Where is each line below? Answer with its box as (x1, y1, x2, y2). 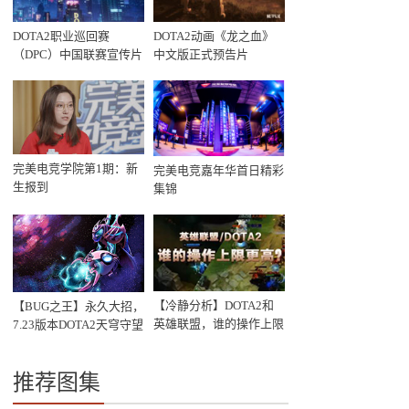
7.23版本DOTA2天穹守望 (13, 317, 144, 331)
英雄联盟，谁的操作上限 (153, 317, 285, 331)
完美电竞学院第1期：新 (13, 162, 139, 176)
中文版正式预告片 (153, 47, 249, 61)
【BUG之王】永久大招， (13, 299, 145, 313)
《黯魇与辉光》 (13, 65, 97, 79)
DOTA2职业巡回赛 (13, 28, 110, 43)
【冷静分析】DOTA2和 (153, 299, 275, 313)
